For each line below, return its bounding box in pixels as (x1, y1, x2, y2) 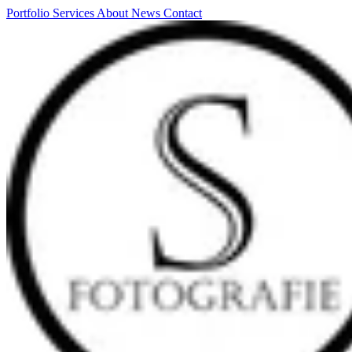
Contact (163, 6, 202, 20)
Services (53, 6, 97, 20)
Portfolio (6, 6, 53, 20)
